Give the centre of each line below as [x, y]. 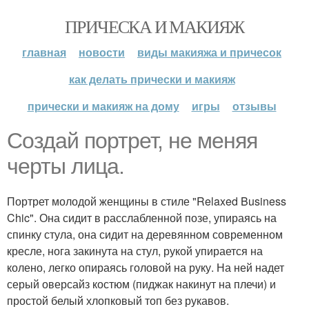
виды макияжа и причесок [209, 52]
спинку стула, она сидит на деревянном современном [145, 234]
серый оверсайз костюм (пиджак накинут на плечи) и [141, 284]
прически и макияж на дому [103, 106]
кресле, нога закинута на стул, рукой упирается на [135, 251]
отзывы [254, 106]
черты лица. [66, 166]
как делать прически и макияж [152, 79]
